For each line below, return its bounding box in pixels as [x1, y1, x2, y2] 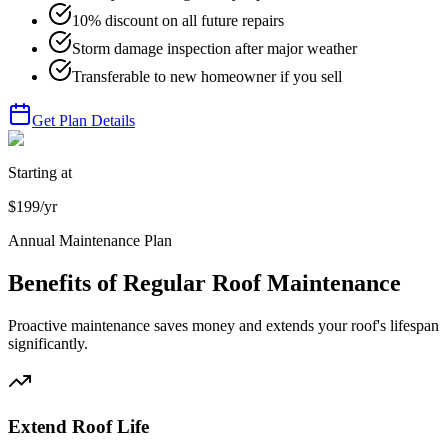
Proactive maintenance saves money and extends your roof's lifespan [8, 316, 439, 334]
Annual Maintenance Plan [8, 232, 172, 250]
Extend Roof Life [8, 415, 149, 437]
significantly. [8, 334, 88, 352]
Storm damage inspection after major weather [72, 40, 357, 58]
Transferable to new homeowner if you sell [72, 68, 342, 86]
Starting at [8, 164, 72, 182]
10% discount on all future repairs [72, 12, 284, 30]
